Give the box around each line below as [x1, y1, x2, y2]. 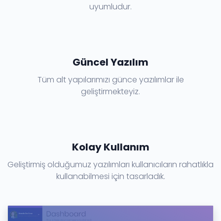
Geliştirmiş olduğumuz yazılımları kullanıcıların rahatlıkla [7, 158, 214, 170]
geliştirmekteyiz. [81, 85, 140, 97]
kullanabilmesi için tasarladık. [56, 170, 165, 182]
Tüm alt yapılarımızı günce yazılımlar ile [37, 74, 184, 85]
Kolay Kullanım [72, 140, 149, 154]
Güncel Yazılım [73, 55, 148, 69]
